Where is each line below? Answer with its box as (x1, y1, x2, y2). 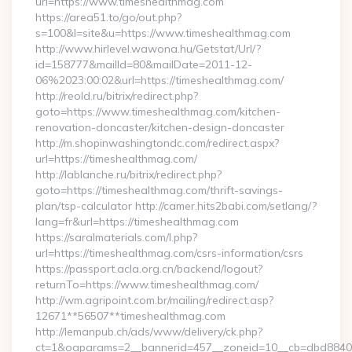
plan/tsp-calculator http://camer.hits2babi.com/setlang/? (35, 199, 317, 213)
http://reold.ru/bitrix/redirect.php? (35, 89, 198, 103)
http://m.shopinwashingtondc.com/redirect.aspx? (35, 136, 279, 150)
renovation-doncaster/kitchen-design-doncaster (35, 120, 284, 134)
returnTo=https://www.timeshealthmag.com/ (35, 277, 258, 291)
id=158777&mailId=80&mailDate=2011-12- (35, 57, 252, 71)
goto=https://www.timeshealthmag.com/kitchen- (35, 104, 280, 119)
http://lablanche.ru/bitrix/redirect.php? (35, 167, 222, 181)
